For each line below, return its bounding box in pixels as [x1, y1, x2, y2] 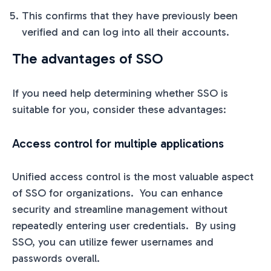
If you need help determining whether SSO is [12, 86, 228, 100]
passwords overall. [12, 251, 100, 265]
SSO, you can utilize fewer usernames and [12, 235, 214, 249]
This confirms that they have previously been [22, 8, 238, 22]
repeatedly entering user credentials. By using [12, 218, 236, 232]
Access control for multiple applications [12, 135, 224, 151]
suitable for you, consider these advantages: [12, 102, 226, 116]
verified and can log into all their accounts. [22, 25, 232, 39]
